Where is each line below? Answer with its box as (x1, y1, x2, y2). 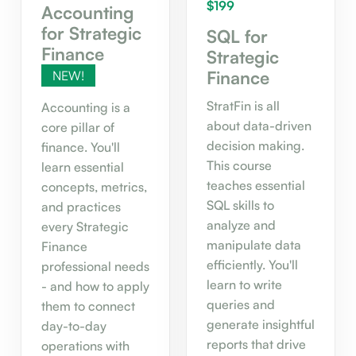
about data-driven (207, 118, 311, 134)
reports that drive (207, 336, 306, 353)
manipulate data (207, 237, 301, 253)
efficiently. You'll (207, 257, 298, 273)
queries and (207, 296, 275, 313)
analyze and (207, 217, 276, 234)
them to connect (41, 298, 135, 315)
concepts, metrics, (41, 179, 147, 195)
